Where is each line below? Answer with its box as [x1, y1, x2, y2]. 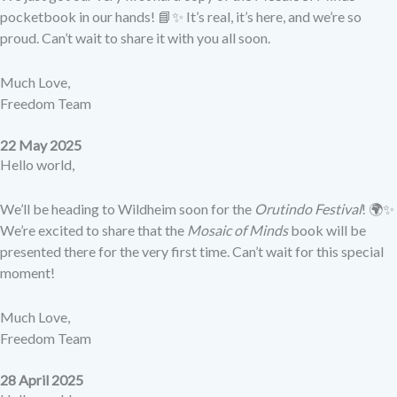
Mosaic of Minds [187, 222, 288, 239]
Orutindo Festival [254, 200, 362, 218]
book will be [288, 222, 366, 239]
